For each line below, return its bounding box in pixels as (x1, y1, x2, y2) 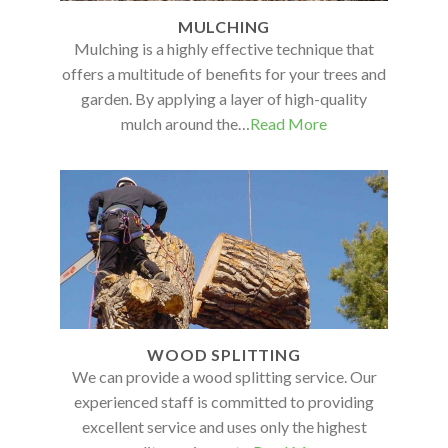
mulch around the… (121, 114, 250, 134)
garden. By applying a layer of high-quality (81, 89, 367, 109)
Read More (250, 114, 327, 134)
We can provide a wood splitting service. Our (71, 366, 377, 386)
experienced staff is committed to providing (74, 391, 374, 411)
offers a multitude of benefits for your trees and (62, 64, 386, 84)
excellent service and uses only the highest (81, 416, 367, 436)
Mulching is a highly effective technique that (74, 39, 374, 59)
